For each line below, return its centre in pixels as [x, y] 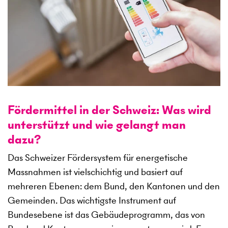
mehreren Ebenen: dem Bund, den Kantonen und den [114, 186]
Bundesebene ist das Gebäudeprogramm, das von [106, 215]
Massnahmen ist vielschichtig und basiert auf [95, 172]
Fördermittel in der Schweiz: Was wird [109, 110]
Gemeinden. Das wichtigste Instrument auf [92, 201]
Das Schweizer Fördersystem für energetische [98, 158]
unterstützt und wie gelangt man [97, 125]
